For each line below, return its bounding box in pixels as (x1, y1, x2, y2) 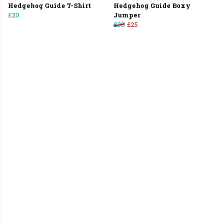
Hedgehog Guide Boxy (113, 1, 191, 10)
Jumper (113, 11, 140, 19)
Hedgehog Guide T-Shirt (8, 1, 91, 10)
